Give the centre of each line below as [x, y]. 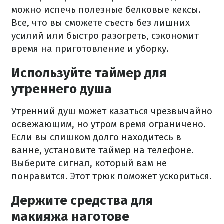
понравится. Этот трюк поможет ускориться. [112, 176]
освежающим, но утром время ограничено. [109, 124]
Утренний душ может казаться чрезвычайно [112, 111]
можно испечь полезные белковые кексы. [106, 10]
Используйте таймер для [89, 73]
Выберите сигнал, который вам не [89, 163]
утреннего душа [62, 89]
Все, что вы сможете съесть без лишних [101, 23]
